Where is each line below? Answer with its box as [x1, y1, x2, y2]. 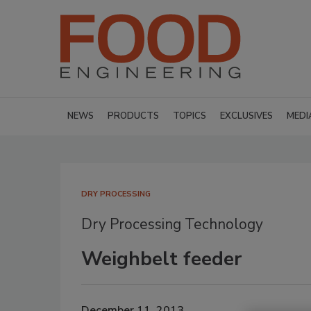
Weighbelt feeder [81, 246, 242, 272]
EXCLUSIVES [220, 110, 273, 122]
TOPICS [173, 110, 206, 122]
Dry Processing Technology [81, 215, 263, 234]
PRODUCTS [108, 110, 159, 122]
